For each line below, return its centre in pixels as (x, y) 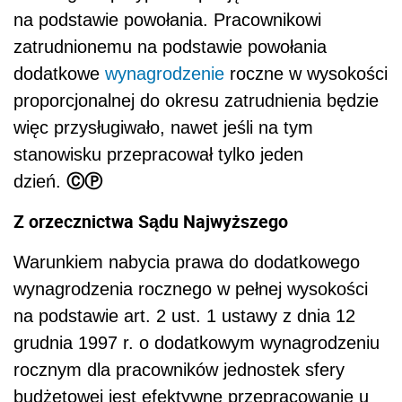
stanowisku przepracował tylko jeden (158, 154)
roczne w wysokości (306, 73)
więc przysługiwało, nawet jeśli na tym (163, 127)
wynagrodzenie (165, 73)
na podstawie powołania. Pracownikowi (167, 19)
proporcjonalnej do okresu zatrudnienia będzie (196, 100)
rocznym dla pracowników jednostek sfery (179, 369)
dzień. (40, 181)
